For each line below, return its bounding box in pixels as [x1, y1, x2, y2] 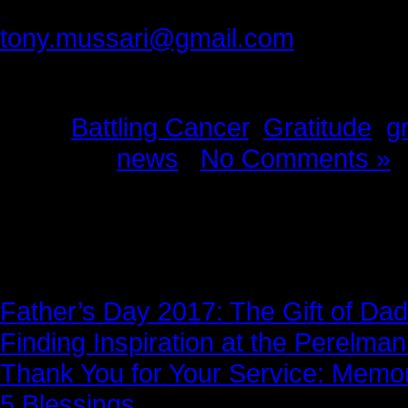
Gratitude [263, 112, 372, 142]
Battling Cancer [71, 112, 249, 142]
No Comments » [200, 143, 391, 173]
